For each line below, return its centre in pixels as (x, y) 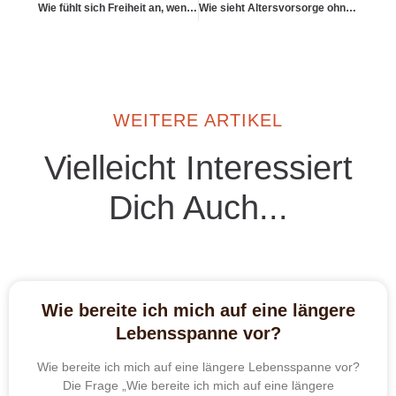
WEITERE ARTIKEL (198, 120)
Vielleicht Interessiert (198, 168)
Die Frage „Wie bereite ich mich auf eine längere (198, 385)
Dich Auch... (198, 207)
